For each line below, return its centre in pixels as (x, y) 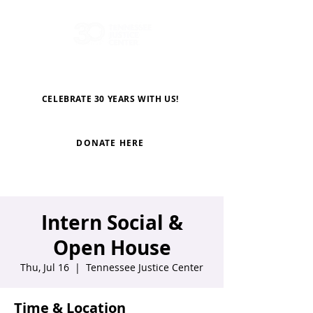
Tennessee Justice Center (145, 267)
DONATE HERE (110, 143)
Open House (112, 248)
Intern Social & (112, 223)
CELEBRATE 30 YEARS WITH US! (110, 99)
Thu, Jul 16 (45, 267)
